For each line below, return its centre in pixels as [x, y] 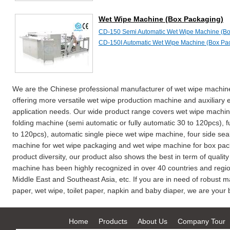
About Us [152, 221]
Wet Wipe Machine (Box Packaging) [161, 19]
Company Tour [201, 221]
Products [113, 221]
